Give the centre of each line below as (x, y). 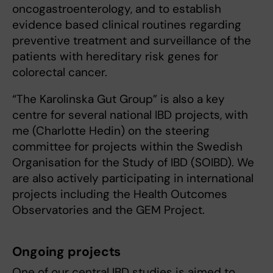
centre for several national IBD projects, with (130, 115)
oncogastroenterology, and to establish (117, 9)
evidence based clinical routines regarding (127, 25)
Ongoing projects (67, 252)
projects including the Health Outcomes (120, 194)
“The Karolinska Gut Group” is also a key (119, 99)
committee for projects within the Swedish (127, 147)
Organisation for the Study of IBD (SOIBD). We (133, 163)
